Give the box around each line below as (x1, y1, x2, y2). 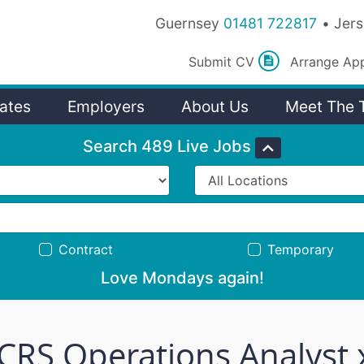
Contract (58, 241, 113, 258)
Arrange (290, 53, 344, 70)
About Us (181, 97, 249, 117)
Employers (67, 97, 145, 117)
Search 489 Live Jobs (83, 136, 251, 157)
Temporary (267, 241, 334, 258)
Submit (188, 53, 236, 70)
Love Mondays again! (100, 268, 264, 288)
